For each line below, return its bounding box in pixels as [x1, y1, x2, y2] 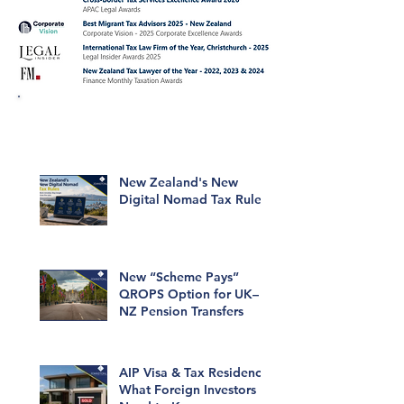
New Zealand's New [119, 174, 238, 190]
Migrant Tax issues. [86, 125, 203, 144]
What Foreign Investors [119, 381, 256, 398]
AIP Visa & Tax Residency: [119, 363, 271, 381]
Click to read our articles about [48, 106, 241, 124]
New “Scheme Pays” [119, 269, 239, 286]
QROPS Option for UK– [119, 286, 259, 303]
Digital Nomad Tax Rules [119, 191, 267, 207]
